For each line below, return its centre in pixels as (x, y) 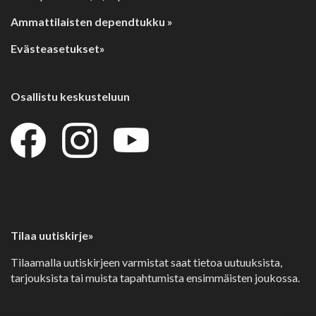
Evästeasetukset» (58, 48)
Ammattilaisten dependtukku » (92, 22)
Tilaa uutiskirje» (52, 235)
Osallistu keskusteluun (70, 96)
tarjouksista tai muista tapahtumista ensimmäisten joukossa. (156, 278)
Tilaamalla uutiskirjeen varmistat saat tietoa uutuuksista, (146, 262)
